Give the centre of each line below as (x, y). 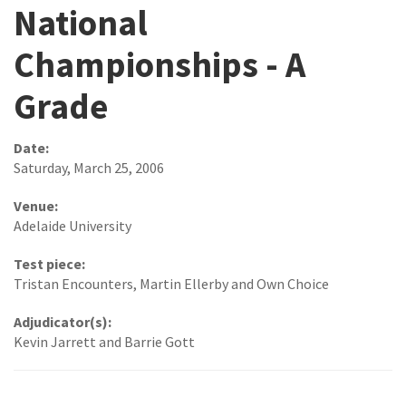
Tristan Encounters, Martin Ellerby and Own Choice (171, 283)
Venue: (36, 205)
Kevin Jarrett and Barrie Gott (104, 341)
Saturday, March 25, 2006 (89, 167)
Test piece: (49, 263)
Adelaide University (72, 225)
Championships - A (159, 65)
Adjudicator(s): (63, 321)
